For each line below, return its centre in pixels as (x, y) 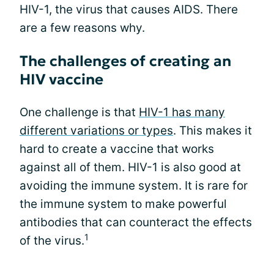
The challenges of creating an (125, 61)
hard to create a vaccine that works (117, 149)
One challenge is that (79, 112)
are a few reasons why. (82, 28)
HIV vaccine (61, 80)
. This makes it (213, 131)
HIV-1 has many (182, 112)
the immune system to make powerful (123, 204)
